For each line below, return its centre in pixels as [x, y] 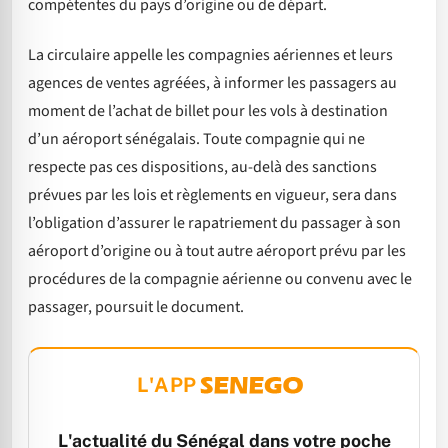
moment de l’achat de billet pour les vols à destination [208, 111]
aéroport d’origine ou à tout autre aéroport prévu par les [217, 251]
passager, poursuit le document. [136, 307]
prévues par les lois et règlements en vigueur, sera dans [212, 195]
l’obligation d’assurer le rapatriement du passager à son [214, 223]
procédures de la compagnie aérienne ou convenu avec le [220, 279]
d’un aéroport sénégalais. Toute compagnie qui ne [196, 139]
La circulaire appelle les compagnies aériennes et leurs [210, 55]
